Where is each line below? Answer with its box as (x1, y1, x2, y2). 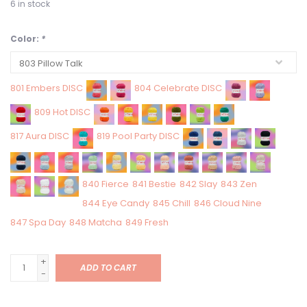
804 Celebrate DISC (134, 82, 222, 95)
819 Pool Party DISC (97, 130, 180, 143)
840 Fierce (82, 177, 129, 191)
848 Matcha (69, 216, 122, 229)
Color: (10, 33, 41, 45)
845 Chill (153, 197, 191, 210)
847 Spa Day (10, 216, 66, 229)
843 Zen (221, 177, 257, 191)
